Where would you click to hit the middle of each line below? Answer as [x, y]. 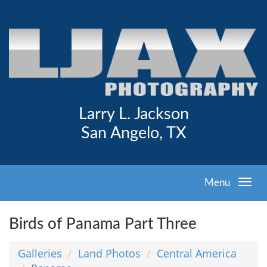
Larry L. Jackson [133, 114]
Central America [197, 253]
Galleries [40, 253]
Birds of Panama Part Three [103, 224]
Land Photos [109, 253]
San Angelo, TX [133, 133]
